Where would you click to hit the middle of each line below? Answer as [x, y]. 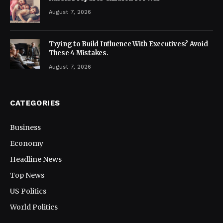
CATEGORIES [35, 103]
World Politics [34, 207]
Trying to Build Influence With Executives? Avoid [128, 44]
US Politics [28, 191]
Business [25, 127]
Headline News [36, 159]
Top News [27, 175]
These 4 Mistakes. [79, 53]
